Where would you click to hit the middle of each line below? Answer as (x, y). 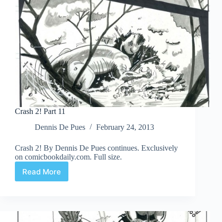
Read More (42, 171)
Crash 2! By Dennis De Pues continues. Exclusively (96, 148)
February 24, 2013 (125, 127)
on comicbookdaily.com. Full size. (68, 157)
